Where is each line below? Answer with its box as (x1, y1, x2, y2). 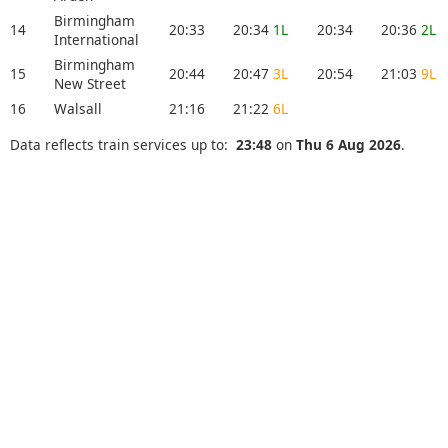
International (54, 30, 139, 50)
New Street (54, 74, 126, 94)
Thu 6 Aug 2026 (296, 134, 401, 154)
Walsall (54, 99, 102, 119)
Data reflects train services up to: (10, 134, 236, 154)
